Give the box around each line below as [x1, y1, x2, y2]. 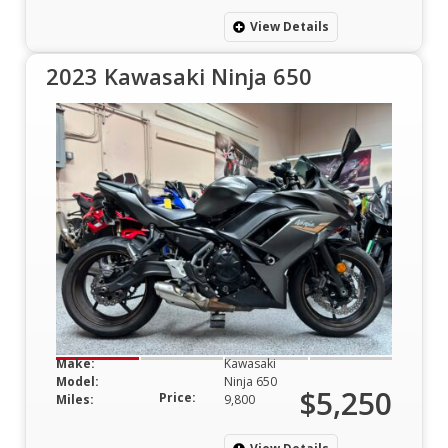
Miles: [56, 390, 94, 408]
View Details [250, 17, 329, 35]
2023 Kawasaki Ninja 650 [46, 60, 312, 91]
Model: [56, 372, 99, 390]
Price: [159, 388, 196, 406]
